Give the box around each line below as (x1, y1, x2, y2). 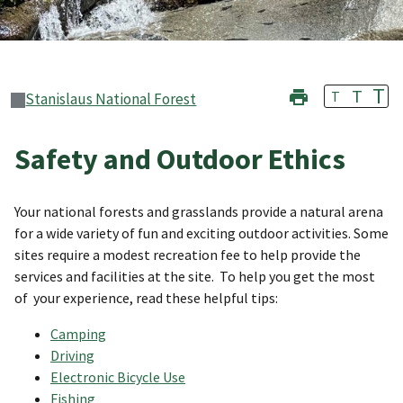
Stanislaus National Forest (25, 89, 197, 110)
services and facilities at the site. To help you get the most (14, 266, 375, 285)
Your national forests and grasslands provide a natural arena (14, 201, 383, 220)
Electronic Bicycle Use (50, 367, 185, 386)
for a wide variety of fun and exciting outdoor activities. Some (14, 223, 389, 242)
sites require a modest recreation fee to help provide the (14, 245, 361, 264)
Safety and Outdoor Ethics (14, 141, 345, 178)
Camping (50, 324, 106, 343)
